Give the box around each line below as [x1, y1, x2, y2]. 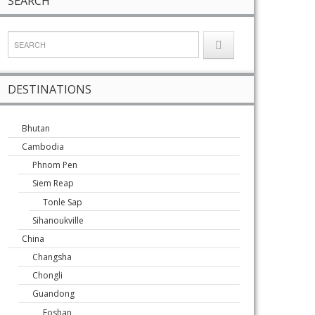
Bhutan [22, 122, 50, 134]
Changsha [32, 250, 72, 263]
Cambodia [22, 140, 64, 153]
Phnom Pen [32, 159, 77, 172]
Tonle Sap [43, 195, 82, 208]
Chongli [32, 269, 63, 282]
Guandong [32, 288, 75, 300]
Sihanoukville [32, 214, 84, 226]
